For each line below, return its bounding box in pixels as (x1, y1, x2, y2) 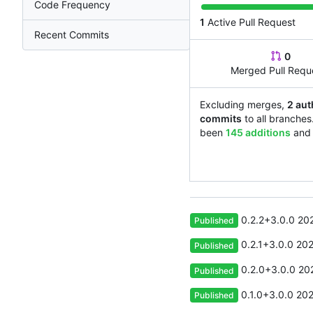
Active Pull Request (205, 15, 296, 28)
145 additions (226, 126, 291, 138)
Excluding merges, (200, 98, 287, 110)
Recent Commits (34, 29, 109, 41)
